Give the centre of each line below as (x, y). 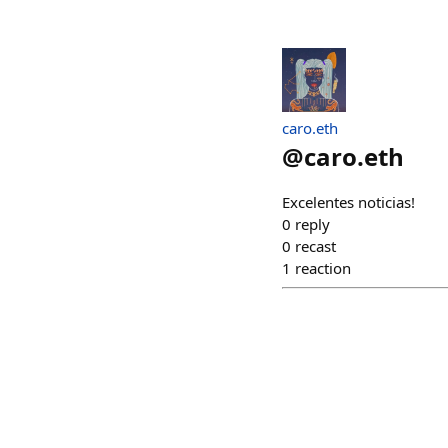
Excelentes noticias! (348, 202)
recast (315, 246)
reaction (323, 268)
